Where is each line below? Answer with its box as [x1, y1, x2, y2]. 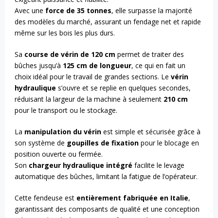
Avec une [15, 5, 45, 15]
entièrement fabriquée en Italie [76, 193, 188, 202]
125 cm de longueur [63, 60, 131, 70]
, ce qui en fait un [131, 60, 185, 70]
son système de [15, 138, 67, 147]
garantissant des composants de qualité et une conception [15, 204, 200, 214]
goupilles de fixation [67, 138, 139, 147]
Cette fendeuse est [15, 193, 76, 202]
